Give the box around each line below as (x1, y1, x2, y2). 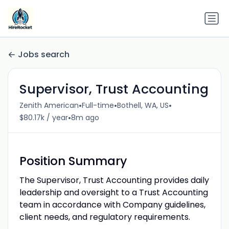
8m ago (71, 112, 99, 123)
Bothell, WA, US (117, 100, 169, 111)
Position (19, 152, 65, 169)
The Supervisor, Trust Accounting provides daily (19, 174, 209, 186)
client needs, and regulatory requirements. (19, 211, 190, 223)
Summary (68, 152, 127, 169)
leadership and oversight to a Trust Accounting (19, 186, 208, 198)
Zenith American (19, 100, 79, 111)
